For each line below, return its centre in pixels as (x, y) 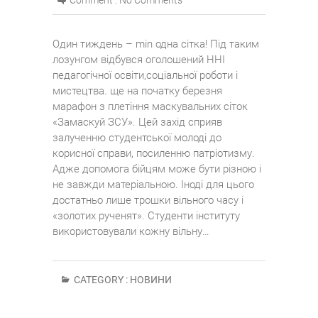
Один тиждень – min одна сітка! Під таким (156, 44)
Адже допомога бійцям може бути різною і (157, 169)
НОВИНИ (151, 280)
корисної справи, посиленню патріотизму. (154, 154)
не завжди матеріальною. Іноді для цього (153, 185)
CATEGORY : (101, 280)
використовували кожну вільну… (131, 232)
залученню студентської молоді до (137, 138)
